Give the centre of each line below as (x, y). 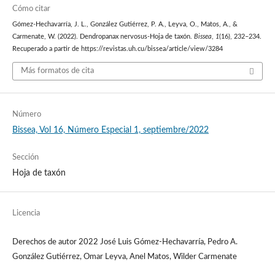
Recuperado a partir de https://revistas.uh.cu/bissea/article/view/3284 (117, 49)
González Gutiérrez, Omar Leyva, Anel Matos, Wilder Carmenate (124, 257)
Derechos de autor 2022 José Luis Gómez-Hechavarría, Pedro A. (125, 242)
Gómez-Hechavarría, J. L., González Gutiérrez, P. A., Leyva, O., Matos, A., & (125, 25)
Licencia (26, 213)
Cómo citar (31, 9)
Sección (25, 157)
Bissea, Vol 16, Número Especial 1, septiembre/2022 (110, 130)
